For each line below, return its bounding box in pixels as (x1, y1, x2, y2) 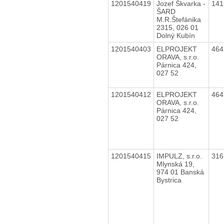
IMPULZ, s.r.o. (156, 151, 202, 160)
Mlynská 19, (156, 159, 194, 168)
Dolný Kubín (156, 31, 195, 39)
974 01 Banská (156, 167, 204, 176)
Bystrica (156, 175, 181, 184)
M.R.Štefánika (156, 15, 201, 23)
